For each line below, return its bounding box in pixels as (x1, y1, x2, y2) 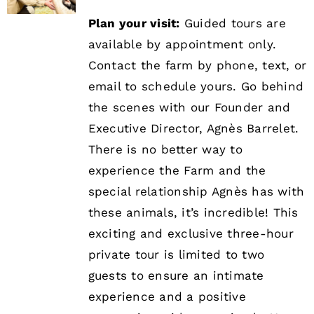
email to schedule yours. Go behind (88, 79, 304, 94)
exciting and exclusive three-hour (88, 226, 294, 241)
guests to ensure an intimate (88, 268, 264, 283)
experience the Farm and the (88, 163, 266, 178)
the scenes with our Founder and (88, 100, 291, 115)
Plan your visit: (88, 16, 180, 31)
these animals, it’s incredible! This (88, 205, 299, 220)
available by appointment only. (88, 37, 277, 52)
